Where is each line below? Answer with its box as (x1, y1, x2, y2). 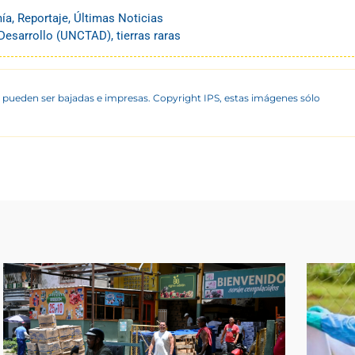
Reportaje (17, 10, 68, 25)
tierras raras (116, 28, 181, 43)
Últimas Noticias (74, 10, 163, 25)
